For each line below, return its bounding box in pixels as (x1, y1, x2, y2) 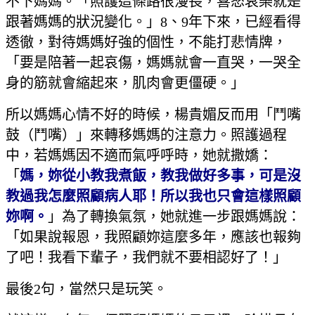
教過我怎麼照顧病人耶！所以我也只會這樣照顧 (6, 188, 301, 205)
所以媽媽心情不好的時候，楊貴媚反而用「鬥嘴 (6, 107, 301, 123)
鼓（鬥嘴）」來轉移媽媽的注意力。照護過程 (6, 127, 287, 143)
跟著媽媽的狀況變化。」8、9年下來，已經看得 (6, 14, 301, 30)
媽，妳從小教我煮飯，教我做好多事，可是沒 (20, 168, 301, 184)
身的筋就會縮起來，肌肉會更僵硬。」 (6, 75, 245, 91)
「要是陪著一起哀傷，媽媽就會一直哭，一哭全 (6, 55, 301, 71)
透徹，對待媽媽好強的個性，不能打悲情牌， (6, 34, 287, 51)
